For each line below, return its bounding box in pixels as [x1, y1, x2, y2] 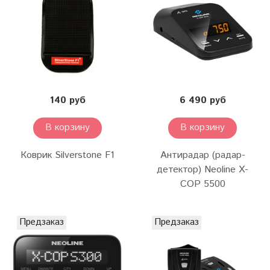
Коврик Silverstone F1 [20, 148, 115, 162]
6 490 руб [179, 93, 226, 107]
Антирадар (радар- [160, 148, 245, 162]
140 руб [49, 93, 86, 107]
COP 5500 [180, 177, 225, 191]
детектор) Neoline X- [157, 162, 248, 177]
